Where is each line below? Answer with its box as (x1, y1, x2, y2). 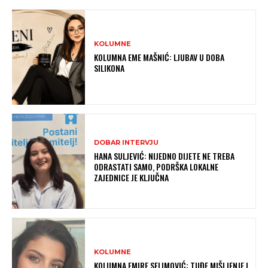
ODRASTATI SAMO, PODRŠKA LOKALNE (94, 160, 219, 173)
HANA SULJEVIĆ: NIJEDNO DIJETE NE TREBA (94, 149, 235, 162)
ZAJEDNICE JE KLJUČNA (94, 170, 169, 184)
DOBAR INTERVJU (94, 138, 159, 147)
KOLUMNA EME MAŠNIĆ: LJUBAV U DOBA (94, 50, 225, 63)
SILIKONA (94, 61, 125, 74)
